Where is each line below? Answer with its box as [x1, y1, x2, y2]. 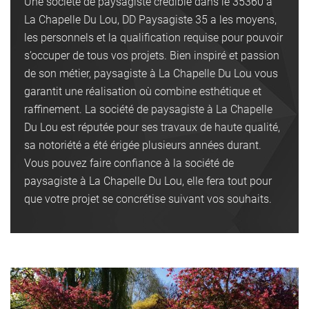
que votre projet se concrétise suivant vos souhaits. [24, 192, 272, 206]
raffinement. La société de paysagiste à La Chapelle [24, 102, 272, 116]
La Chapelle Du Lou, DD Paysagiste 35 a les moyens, [24, 12, 277, 26]
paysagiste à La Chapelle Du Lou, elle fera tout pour [24, 174, 272, 188]
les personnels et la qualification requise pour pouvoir [24, 30, 283, 44]
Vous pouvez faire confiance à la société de [24, 156, 234, 170]
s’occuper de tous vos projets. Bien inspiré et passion [24, 48, 279, 62]
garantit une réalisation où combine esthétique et [24, 84, 261, 98]
